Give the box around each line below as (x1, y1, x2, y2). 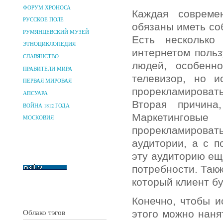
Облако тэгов (23, 207, 65, 217)
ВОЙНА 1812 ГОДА (23, 102, 70, 109)
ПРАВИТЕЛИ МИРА (23, 65, 72, 72)
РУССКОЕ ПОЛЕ (23, 16, 64, 23)
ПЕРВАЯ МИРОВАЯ (23, 77, 72, 85)
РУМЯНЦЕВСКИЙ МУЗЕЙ (23, 28, 89, 35)
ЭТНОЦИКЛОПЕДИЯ (23, 40, 76, 48)
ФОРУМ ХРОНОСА (23, 3, 71, 11)
